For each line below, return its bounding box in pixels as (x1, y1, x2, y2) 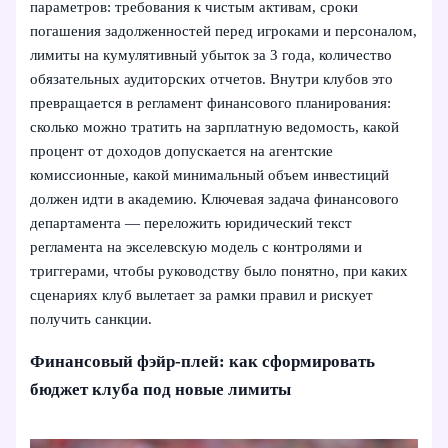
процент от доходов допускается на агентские (30, 142, 334, 159)
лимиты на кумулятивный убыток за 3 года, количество (30, 46, 393, 63)
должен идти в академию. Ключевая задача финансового (30, 190, 400, 207)
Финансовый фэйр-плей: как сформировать (30, 351, 376, 371)
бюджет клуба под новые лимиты (30, 379, 292, 399)
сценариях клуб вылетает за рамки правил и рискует (30, 286, 374, 303)
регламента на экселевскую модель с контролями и (30, 238, 363, 255)
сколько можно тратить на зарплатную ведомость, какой (30, 118, 400, 135)
